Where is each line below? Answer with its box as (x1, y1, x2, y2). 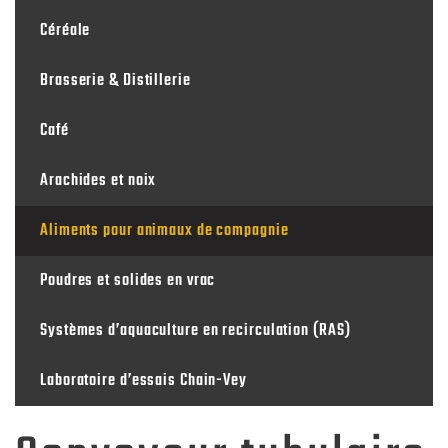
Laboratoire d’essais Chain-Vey (40, 368, 247, 395)
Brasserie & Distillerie (40, 68, 191, 95)
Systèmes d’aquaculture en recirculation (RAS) (40, 318, 351, 345)
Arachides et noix (40, 168, 157, 195)
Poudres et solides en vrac (40, 268, 216, 295)
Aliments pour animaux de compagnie (40, 218, 289, 245)
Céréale (40, 18, 91, 45)
